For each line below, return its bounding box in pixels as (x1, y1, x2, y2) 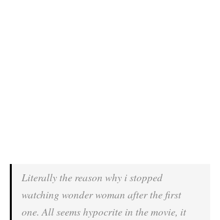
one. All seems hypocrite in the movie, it (22, 205, 186, 219)
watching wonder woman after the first (22, 188, 181, 202)
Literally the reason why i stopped (22, 170, 163, 185)
